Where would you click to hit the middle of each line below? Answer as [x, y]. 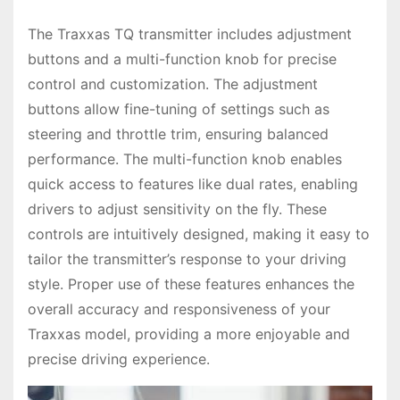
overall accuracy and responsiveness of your [179, 308]
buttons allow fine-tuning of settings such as [179, 108]
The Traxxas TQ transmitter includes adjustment [190, 33]
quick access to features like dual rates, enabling [193, 183]
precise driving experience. [119, 358]
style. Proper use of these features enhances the [191, 283]
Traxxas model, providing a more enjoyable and [189, 333]
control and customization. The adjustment [173, 83]
